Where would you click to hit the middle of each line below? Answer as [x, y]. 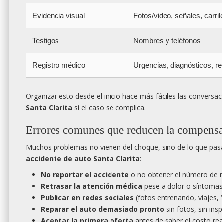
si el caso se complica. [109, 108]
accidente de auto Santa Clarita [83, 159]
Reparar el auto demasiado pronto [102, 209]
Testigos [46, 41]
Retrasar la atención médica [91, 186]
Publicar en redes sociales [87, 198]
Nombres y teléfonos [167, 41]
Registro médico [59, 65]
